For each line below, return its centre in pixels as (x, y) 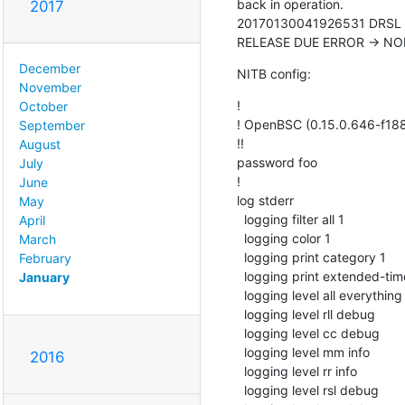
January (44, 277)
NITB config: (273, 73)
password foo (277, 162)
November (50, 87)
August (40, 144)
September (52, 125)
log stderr (265, 200)
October (43, 106)
